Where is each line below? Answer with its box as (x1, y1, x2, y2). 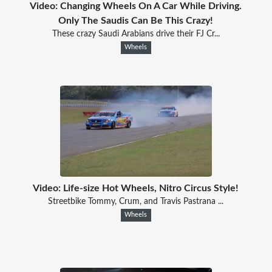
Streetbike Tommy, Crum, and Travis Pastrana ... (48, 197, 224, 206)
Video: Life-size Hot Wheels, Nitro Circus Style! (33, 183, 239, 193)
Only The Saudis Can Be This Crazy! (58, 15, 214, 25)
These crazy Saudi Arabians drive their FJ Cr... (52, 29, 220, 38)
